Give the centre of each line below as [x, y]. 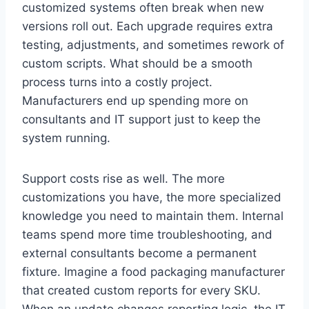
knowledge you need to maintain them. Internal [153, 216]
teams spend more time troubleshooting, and [147, 234]
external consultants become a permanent [139, 253]
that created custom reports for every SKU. [141, 290]
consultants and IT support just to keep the [141, 119]
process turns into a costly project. [117, 82]
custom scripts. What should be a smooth [137, 63]
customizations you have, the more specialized [152, 197]
